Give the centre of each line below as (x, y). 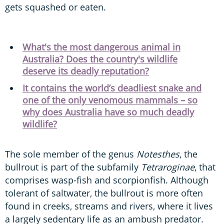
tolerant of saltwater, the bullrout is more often (104, 193)
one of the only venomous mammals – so (110, 100)
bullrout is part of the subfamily (73, 167)
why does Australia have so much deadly (108, 112)
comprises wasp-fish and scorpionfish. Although (107, 180)
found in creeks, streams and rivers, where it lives (109, 206)
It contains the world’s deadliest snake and (112, 88)
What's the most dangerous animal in (101, 47)
